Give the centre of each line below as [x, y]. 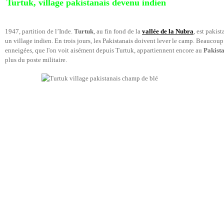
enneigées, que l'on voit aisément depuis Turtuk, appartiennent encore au [104, 50]
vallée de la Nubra [168, 31]
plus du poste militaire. [37, 60]
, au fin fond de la [118, 31]
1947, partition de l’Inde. [39, 31]
